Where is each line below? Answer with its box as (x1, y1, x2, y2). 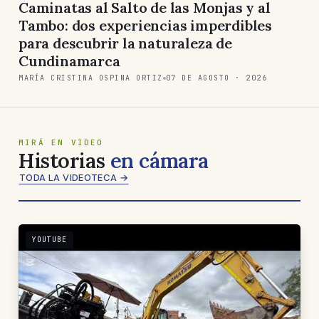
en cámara (110, 147, 209, 174)
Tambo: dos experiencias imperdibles (19, 16, 272, 34)
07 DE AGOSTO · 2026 (165, 73, 267, 83)
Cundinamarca (19, 51, 120, 70)
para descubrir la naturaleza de (19, 33, 232, 52)
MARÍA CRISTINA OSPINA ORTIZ (19, 73, 163, 83)
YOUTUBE (32, 234, 67, 244)
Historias (19, 147, 110, 174)
